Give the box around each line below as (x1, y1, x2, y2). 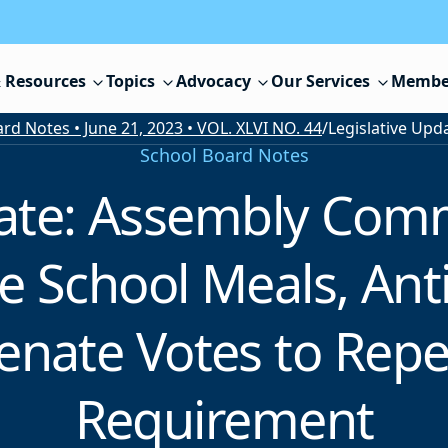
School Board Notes (139, 143, 309, 168)
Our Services (271, 70, 371, 93)
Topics (106, 70, 156, 93)
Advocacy (175, 70, 251, 93)
